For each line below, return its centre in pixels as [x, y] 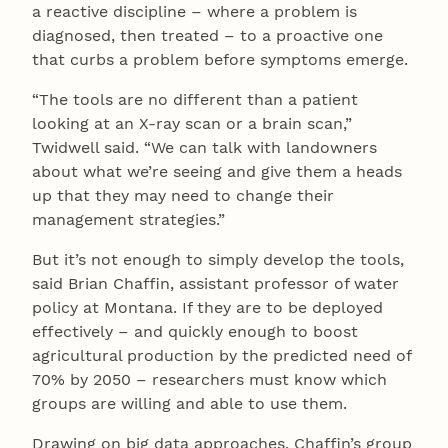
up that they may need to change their [183, 195]
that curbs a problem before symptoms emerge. [220, 59]
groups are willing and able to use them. [189, 403]
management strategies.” [128, 219]
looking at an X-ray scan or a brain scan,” [192, 123]
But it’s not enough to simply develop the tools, [218, 259]
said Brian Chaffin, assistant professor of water [215, 283]
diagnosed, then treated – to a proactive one [207, 35]
